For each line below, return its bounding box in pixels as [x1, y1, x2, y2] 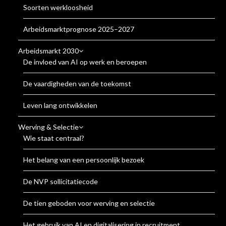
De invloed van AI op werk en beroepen [23, 57, 147, 66]
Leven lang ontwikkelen [23, 100, 98, 109]
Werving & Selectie [18, 122, 79, 131]
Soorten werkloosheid [23, 3, 93, 12]
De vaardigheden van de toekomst [23, 79, 132, 88]
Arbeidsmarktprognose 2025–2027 [23, 24, 135, 33]
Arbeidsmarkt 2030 [18, 46, 79, 55]
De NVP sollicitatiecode [23, 177, 98, 186]
